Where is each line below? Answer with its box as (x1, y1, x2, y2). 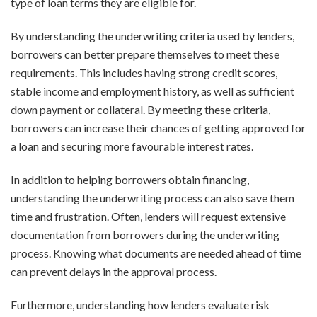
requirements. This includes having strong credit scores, (11, 66, 277, 80)
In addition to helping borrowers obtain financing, (11, 173, 249, 187)
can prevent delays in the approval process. (11, 265, 217, 279)
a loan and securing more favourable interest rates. (11, 139, 253, 154)
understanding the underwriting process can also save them (11, 191, 294, 205)
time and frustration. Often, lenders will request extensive (11, 209, 286, 224)
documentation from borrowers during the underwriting (11, 228, 279, 242)
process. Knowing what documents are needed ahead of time (11, 246, 301, 260)
